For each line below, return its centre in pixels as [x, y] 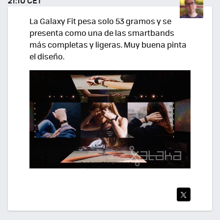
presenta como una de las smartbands [102, 32]
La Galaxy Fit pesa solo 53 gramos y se [100, 21]
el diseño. [47, 56]
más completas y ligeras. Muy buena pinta [108, 44]
